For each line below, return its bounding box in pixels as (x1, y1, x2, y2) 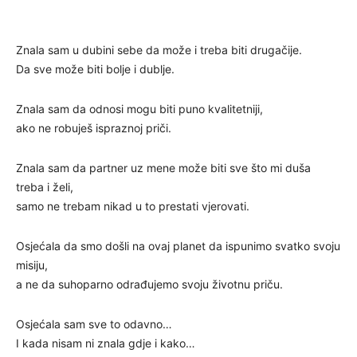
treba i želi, (16, 179, 73, 194)
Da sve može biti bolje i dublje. (16, 61, 175, 76)
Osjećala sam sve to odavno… (16, 316, 172, 331)
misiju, (16, 257, 48, 272)
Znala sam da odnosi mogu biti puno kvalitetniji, (16, 101, 263, 116)
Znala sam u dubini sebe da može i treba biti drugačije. (16, 42, 302, 57)
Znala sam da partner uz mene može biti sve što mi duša (16, 160, 311, 175)
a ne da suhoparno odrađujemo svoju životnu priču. (16, 277, 283, 291)
